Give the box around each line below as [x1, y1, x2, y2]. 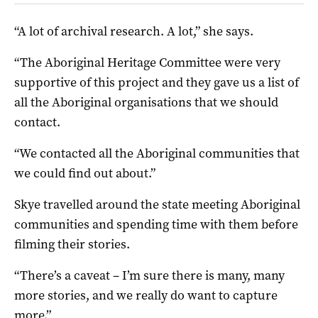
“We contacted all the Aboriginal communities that [14, 145, 300, 163]
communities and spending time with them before [14, 216, 298, 234]
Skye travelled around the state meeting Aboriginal [14, 196, 300, 214]
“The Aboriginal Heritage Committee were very [14, 54, 280, 72]
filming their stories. [14, 236, 130, 253]
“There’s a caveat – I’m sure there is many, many [14, 267, 285, 285]
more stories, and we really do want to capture [14, 287, 278, 305]
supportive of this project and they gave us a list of [14, 74, 299, 92]
